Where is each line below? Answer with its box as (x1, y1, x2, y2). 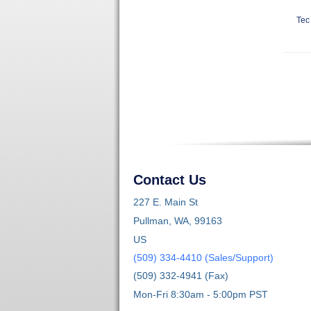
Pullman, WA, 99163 (133, 215, 222, 226)
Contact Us (133, 171, 206, 187)
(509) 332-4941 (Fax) (133, 269, 228, 281)
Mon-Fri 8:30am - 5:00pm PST (133, 288, 268, 300)
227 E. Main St (133, 196, 198, 208)
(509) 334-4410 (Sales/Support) (133, 251, 274, 263)
